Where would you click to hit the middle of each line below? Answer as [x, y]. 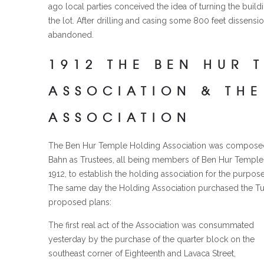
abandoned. [71, 34]
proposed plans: [80, 202]
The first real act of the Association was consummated [151, 225]
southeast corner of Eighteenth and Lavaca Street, [142, 253]
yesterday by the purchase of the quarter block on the [151, 239]
